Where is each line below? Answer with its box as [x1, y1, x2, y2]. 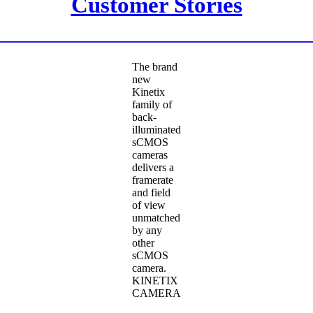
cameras [132, 149, 168, 161]
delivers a [132, 161, 174, 174]
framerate [132, 174, 173, 187]
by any [132, 224, 162, 237]
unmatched [132, 212, 180, 224]
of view [132, 199, 166, 212]
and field [132, 187, 170, 199]
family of [132, 99, 172, 111]
